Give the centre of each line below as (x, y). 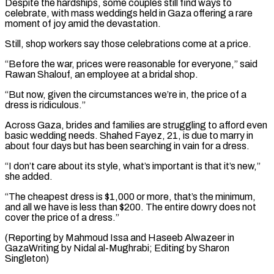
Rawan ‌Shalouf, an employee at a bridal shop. (102, 74)
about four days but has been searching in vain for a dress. (127, 146)
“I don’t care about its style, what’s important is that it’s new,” (133, 166)
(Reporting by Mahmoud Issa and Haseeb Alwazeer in (120, 237)
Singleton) (27, 258)
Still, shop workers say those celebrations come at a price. (128, 43)
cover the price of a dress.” (62, 217)
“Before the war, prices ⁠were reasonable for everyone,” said (131, 64)
